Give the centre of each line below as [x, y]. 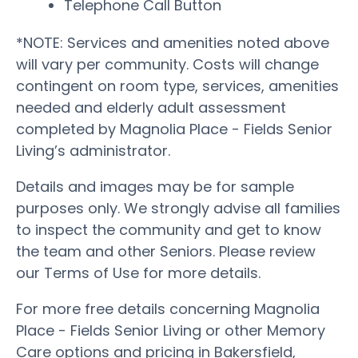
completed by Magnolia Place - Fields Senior [174, 129]
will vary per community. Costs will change [167, 64]
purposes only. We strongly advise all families [178, 208]
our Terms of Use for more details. [138, 272]
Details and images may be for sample [155, 186]
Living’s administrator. [93, 150]
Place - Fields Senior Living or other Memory [171, 330]
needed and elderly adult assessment [151, 107]
